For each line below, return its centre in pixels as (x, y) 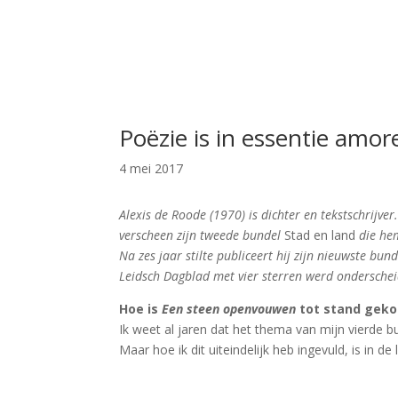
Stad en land (322, 235)
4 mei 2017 (151, 168)
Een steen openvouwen (229, 309)
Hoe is (141, 309)
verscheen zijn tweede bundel (202, 235)
